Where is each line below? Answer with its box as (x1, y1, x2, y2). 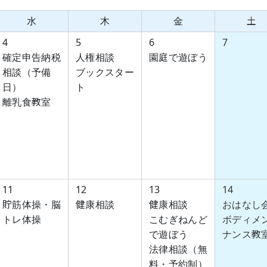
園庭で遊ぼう (149, 51, 207, 64)
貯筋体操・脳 (2, 198, 61, 211)
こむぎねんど (149, 213, 207, 226)
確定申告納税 (2, 51, 61, 64)
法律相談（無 (149, 243, 207, 256)
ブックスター (76, 66, 134, 79)
